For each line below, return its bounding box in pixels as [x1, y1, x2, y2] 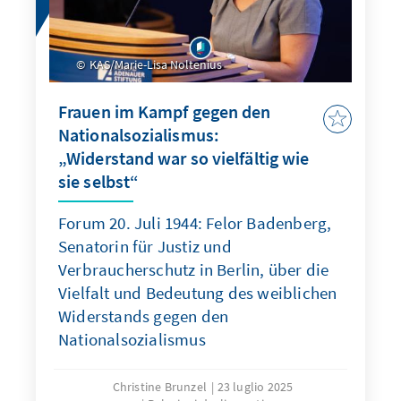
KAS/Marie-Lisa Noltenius [87, 56, 222, 73]
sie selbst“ [58, 170, 140, 193]
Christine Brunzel [112, 379, 208, 396]
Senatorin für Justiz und [58, 235, 232, 258]
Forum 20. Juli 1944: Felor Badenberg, [58, 212, 332, 235]
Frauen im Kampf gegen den [58, 100, 271, 124]
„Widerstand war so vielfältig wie [58, 147, 310, 170]
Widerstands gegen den [58, 305, 229, 328]
